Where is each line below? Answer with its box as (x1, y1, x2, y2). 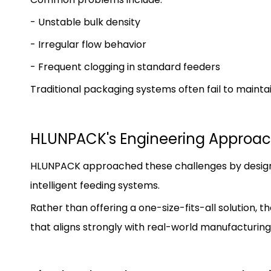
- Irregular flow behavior (30, 37, 146, 51)
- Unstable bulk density (30, 15, 140, 29)
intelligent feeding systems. (30, 178, 160, 192)
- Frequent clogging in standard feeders (30, 59, 220, 74)
